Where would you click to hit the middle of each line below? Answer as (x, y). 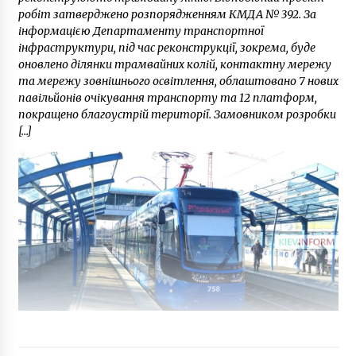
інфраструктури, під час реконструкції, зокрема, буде (166, 47)
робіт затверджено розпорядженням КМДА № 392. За (167, 14)
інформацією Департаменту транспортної (141, 31)
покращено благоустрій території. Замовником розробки (177, 114)
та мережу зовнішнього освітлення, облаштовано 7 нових (178, 81)
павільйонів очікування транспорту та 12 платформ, (167, 97)
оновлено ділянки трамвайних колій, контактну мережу (174, 64)
